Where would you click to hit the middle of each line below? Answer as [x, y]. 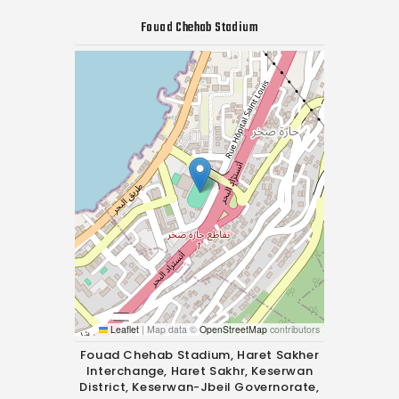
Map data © [172, 329]
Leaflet [123, 329]
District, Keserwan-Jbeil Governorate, [199, 387]
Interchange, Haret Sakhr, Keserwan [199, 371]
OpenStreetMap [233, 329]
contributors [293, 329]
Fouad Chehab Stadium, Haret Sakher [199, 355]
